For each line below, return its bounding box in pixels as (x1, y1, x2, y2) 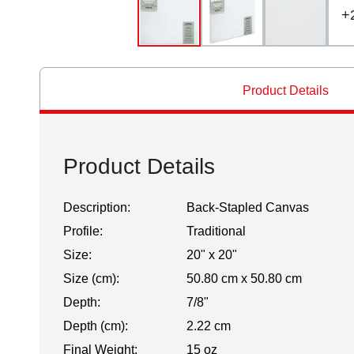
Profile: (63, 224, 103, 238)
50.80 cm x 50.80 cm (186, 272, 302, 285)
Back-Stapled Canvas (186, 201, 309, 214)
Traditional (186, 224, 246, 238)
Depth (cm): (63, 319, 128, 333)
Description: (63, 201, 130, 214)
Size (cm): (63, 272, 119, 285)
